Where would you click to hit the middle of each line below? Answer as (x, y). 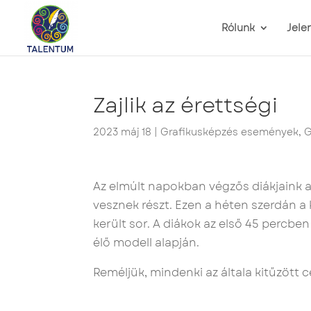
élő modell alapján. (146, 243)
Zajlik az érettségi (186, 105)
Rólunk (238, 28)
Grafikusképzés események (230, 132)
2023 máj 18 (123, 132)
